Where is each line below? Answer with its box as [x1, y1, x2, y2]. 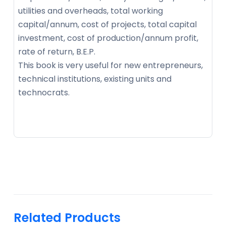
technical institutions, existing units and [18, 73, 172, 85]
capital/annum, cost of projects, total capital [18, 18, 197, 30]
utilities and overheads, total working [18, 5, 163, 17]
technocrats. [18, 86, 70, 98]
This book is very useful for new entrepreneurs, [18, 59, 203, 71]
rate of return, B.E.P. [18, 45, 95, 58]
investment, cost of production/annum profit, [18, 32, 198, 44]
